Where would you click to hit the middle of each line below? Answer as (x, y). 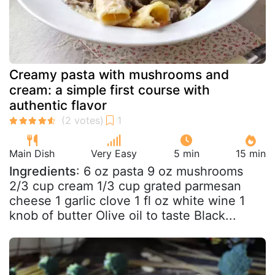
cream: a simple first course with (110, 90)
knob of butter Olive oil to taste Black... (123, 215)
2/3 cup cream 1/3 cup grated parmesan (125, 186)
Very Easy (114, 153)
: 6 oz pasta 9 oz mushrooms (160, 171)
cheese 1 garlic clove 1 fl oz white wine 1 (127, 200)
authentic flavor (58, 105)
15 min (250, 153)
